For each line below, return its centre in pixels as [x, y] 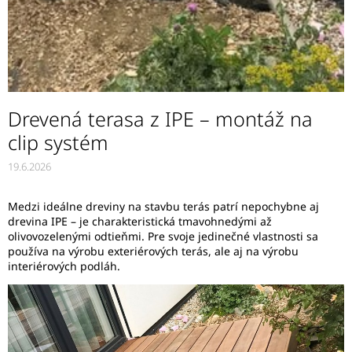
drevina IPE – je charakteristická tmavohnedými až [140, 221]
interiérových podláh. [64, 266]
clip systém [58, 142]
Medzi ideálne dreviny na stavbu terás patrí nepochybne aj [163, 206]
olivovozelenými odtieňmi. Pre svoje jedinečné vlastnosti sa [163, 236]
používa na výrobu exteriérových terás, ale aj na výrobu [153, 251]
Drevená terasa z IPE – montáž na [160, 119]
